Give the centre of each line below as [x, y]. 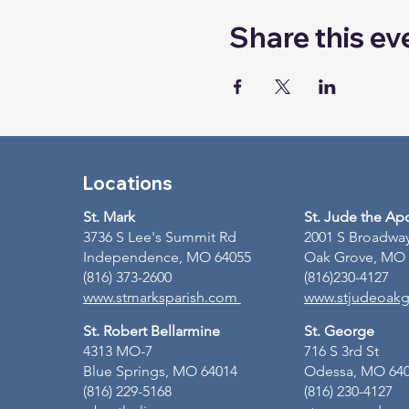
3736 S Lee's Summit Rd [159, 236]
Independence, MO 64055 [168, 257]
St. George [341, 330]
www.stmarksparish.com [160, 297]
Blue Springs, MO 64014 [162, 371]
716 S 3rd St [341, 351]
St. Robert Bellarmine [153, 330]
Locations [127, 183]
